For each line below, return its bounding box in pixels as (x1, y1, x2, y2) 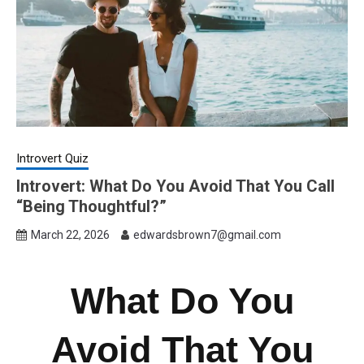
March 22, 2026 (31, 227, 110, 241)
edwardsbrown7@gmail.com (133, 227, 281, 241)
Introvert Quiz (16, 150, 89, 166)
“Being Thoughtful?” (16, 196, 167, 216)
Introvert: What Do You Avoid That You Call (16, 175, 335, 196)
